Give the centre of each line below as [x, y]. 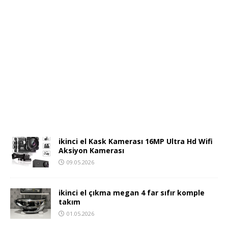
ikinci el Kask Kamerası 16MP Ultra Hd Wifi [136, 141]
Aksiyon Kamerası [91, 150]
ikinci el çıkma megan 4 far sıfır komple [132, 192]
